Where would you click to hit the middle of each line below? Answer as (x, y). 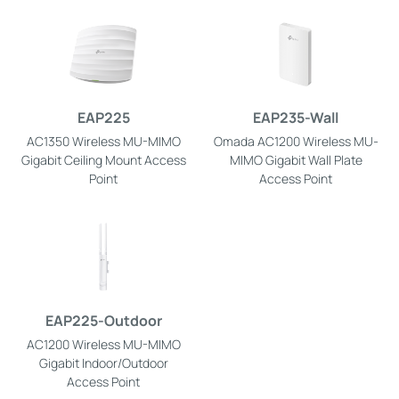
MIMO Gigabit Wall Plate (296, 160)
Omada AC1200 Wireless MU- (296, 142)
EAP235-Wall (296, 118)
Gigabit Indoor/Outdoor (103, 362)
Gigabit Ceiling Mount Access (103, 160)
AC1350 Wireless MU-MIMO (103, 142)
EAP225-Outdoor (103, 320)
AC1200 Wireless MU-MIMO (103, 344)
